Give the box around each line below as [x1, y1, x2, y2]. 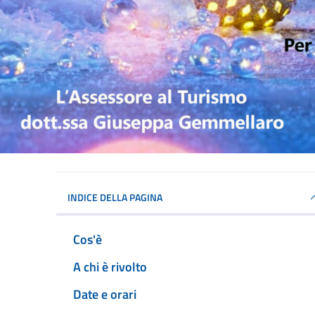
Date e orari [73, 284, 136, 304]
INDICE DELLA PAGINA [67, 189, 162, 205]
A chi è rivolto [73, 257, 147, 276]
